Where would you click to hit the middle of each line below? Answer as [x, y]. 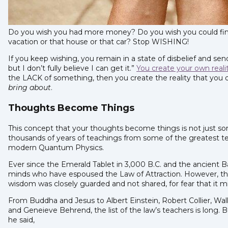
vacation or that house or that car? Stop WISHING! [98, 41]
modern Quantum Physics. [57, 147]
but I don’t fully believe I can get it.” [72, 68]
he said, [22, 220]
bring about [30, 87]
